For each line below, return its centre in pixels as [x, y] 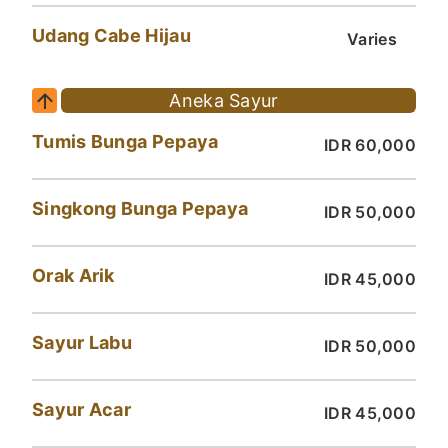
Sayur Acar [81, 410]
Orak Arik [73, 276]
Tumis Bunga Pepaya [125, 142]
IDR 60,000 [370, 145]
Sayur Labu [82, 343]
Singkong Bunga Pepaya [140, 209]
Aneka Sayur [224, 101]
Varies [372, 39]
